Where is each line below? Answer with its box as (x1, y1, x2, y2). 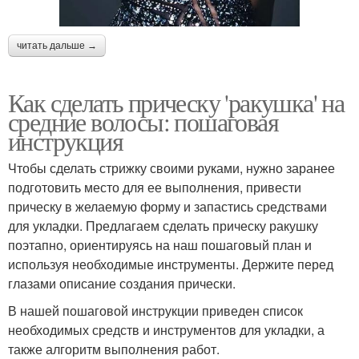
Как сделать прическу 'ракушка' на (8, 84, 345, 119)
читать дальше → (17, 39, 97, 51)
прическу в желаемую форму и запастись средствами (8, 196, 327, 216)
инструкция (8, 123, 123, 158)
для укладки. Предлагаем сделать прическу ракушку (8, 216, 318, 235)
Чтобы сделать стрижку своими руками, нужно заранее (8, 158, 335, 177)
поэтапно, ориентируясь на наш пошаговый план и (8, 235, 312, 254)
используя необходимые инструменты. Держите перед (8, 254, 333, 273)
